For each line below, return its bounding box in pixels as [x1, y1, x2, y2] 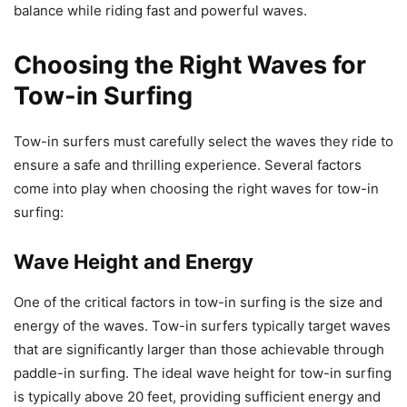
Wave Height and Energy [14, 250, 253, 274]
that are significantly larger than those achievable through [14, 341, 384, 359]
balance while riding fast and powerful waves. [14, 2, 307, 20]
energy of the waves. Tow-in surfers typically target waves [14, 317, 391, 335]
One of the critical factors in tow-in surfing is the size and [14, 293, 382, 312]
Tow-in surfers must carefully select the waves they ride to [14, 133, 393, 151]
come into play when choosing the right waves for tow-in [14, 180, 379, 198]
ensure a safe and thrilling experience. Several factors [14, 156, 362, 174]
